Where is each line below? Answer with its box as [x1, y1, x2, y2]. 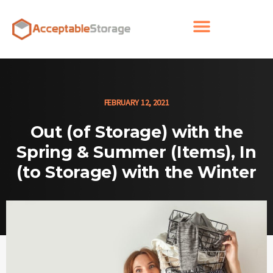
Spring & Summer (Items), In [16, 142, 257, 163]
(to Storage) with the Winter [16, 162, 257, 183]
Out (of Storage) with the [30, 122, 243, 143]
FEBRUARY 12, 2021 [104, 97, 169, 108]
